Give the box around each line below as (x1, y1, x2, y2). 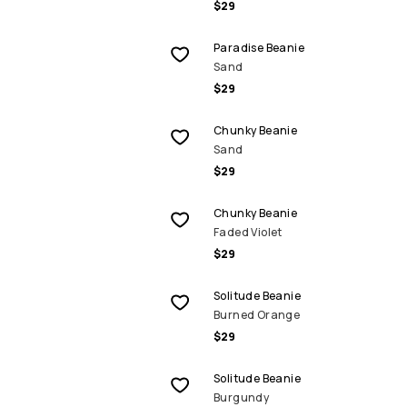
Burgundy (213, 390, 270, 405)
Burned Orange (213, 307, 301, 323)
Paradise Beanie (213, 40, 304, 55)
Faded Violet (213, 224, 283, 240)
